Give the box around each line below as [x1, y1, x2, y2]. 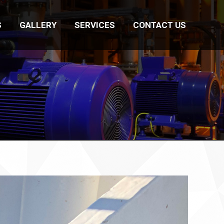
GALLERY [19, 19, 56, 30]
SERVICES [74, 19, 115, 30]
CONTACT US [133, 19, 186, 30]
